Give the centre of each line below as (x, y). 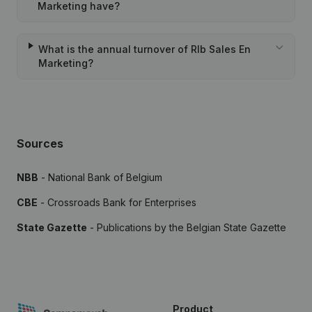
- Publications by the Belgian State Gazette (187, 227)
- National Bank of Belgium (100, 177)
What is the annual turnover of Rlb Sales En (144, 49)
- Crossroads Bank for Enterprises (117, 202)
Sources (40, 143)
